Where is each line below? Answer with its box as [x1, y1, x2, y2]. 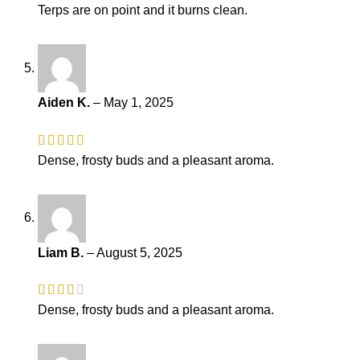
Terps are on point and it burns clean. [38, 3, 247, 18]
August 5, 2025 [96, 245, 182, 260]
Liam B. [38, 245, 87, 260]
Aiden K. [38, 96, 93, 110]
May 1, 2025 [104, 96, 174, 110]
